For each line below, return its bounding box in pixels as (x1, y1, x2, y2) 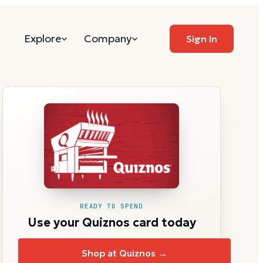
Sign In (186, 33, 217, 45)
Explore (24, 32, 61, 45)
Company (84, 32, 131, 45)
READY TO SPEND (80, 201, 143, 210)
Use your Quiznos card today (27, 214, 196, 230)
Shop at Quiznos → (82, 247, 167, 259)
